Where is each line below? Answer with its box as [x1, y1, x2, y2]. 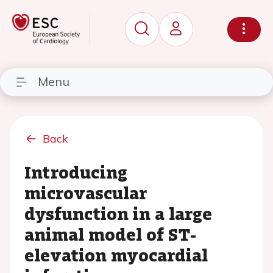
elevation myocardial [24, 243, 208, 267]
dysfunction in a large [24, 201, 212, 225]
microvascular [24, 180, 147, 205]
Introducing [24, 160, 127, 184]
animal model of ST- [24, 222, 196, 246]
